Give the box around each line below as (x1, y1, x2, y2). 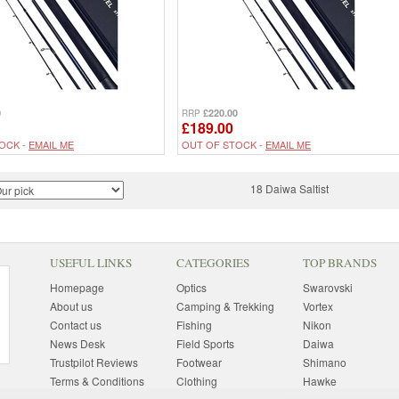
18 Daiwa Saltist (250, 180, 330, 196)
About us (49, 297, 93, 313)
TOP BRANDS (302, 254, 377, 271)
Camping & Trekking (175, 297, 274, 313)
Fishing (175, 316, 212, 332)
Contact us (49, 316, 102, 332)
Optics (175, 279, 207, 295)
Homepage (49, 279, 104, 295)
